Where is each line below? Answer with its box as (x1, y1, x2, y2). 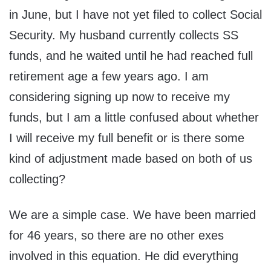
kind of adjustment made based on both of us (9, 152, 252, 166)
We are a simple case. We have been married (9, 208, 256, 222)
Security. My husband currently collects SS (9, 28, 238, 42)
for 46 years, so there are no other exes (9, 229, 224, 243)
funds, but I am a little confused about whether (9, 111, 259, 125)
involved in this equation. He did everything (9, 249, 238, 263)
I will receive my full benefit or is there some (9, 131, 244, 145)
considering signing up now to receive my (9, 90, 230, 104)
